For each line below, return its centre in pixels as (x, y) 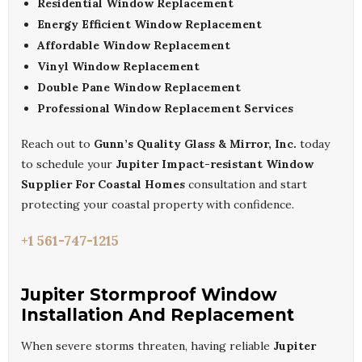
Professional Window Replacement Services (165, 109)
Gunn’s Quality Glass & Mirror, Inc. (195, 144)
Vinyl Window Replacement (118, 67)
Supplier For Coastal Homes (103, 185)
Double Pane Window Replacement (139, 88)
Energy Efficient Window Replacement (149, 25)
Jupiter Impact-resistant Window (215, 164)
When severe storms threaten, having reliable (147, 346)
